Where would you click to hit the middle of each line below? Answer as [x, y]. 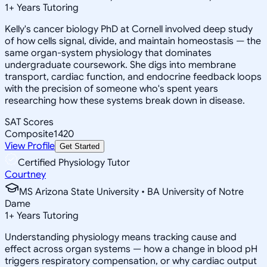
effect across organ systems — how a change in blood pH [131, 249]
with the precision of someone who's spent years [111, 89]
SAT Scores [29, 122]
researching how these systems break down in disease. [125, 100]
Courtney [25, 174]
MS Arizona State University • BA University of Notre [131, 192]
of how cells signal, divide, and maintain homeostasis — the [133, 41]
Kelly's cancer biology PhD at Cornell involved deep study [129, 29]
